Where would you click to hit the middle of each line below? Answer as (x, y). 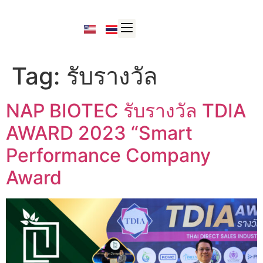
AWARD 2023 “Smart (99, 133)
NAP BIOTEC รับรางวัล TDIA (126, 110)
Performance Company (108, 155)
